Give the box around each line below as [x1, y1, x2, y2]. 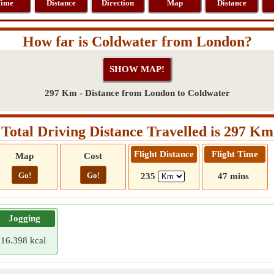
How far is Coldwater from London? [22, 34, 252, 50]
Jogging [9, 213, 40, 223]
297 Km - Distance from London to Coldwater [44, 88, 230, 98]
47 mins [218, 171, 249, 181]
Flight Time [212, 149, 258, 159]
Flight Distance [134, 149, 194, 159]
